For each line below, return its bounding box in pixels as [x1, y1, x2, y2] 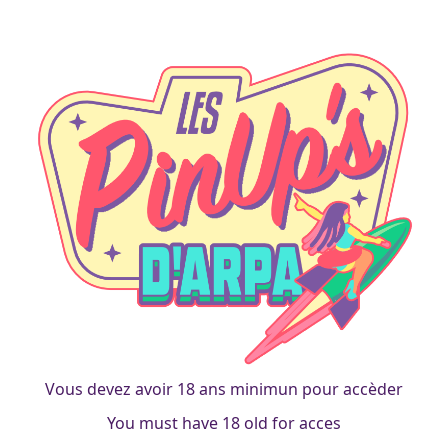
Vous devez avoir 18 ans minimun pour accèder [45, 377, 403, 400]
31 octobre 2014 [79, 49, 201, 71]
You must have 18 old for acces [107, 411, 341, 434]
